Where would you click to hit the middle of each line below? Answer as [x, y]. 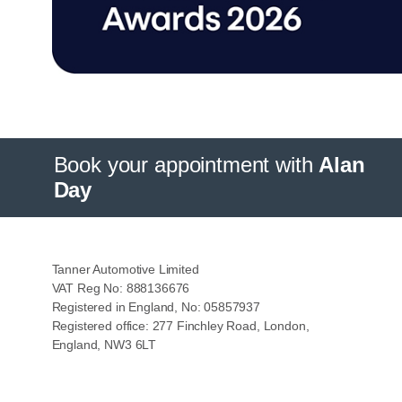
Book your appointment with [186, 165]
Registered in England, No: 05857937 [156, 308]
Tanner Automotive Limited [125, 270]
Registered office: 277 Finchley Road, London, [180, 327]
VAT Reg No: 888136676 [121, 289]
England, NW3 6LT [104, 345]
